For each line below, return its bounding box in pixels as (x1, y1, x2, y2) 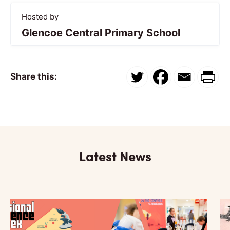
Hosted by (22, 11, 59, 22)
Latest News (79, 146, 151, 165)
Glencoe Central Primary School (22, 26, 180, 39)
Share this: (10, 71, 57, 82)
